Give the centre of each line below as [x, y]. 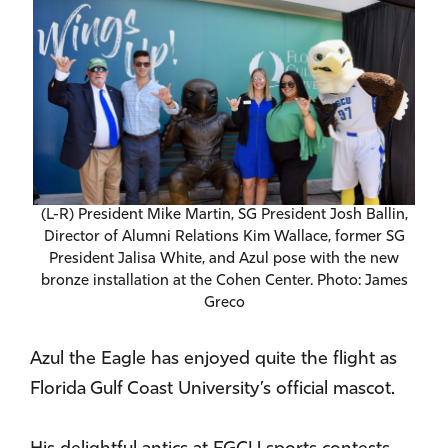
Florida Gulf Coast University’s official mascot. [212, 390]
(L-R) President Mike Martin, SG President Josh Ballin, [224, 216]
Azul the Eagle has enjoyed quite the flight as [213, 360]
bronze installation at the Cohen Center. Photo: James [224, 282]
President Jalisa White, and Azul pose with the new [224, 260]
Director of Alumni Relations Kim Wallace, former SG [224, 238]
